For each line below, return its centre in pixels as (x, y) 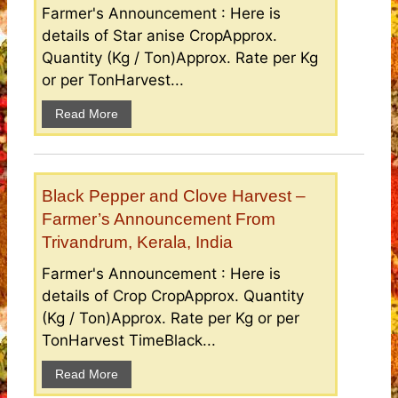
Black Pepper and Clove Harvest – (174, 196)
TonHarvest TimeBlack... (129, 341)
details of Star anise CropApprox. (159, 36)
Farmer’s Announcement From (159, 219)
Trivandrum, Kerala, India (137, 243)
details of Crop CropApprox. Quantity (173, 296)
